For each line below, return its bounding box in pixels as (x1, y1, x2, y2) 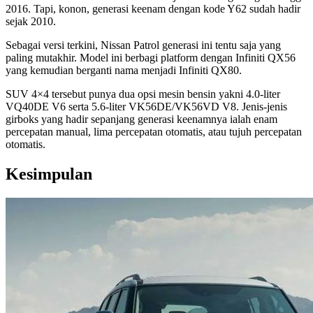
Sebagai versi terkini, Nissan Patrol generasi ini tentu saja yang (6, 39, 281, 52)
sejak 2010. (6, 15, 56, 28)
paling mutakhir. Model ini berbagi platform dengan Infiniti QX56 (6, 52, 296, 64)
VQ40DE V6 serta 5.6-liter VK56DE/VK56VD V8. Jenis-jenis (6, 101, 287, 113)
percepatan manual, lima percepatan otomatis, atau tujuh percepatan (6, 126, 302, 138)
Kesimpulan (6, 165, 92, 184)
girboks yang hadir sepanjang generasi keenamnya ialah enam (6, 113, 277, 126)
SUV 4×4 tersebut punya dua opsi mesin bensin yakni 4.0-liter (6, 88, 280, 101)
